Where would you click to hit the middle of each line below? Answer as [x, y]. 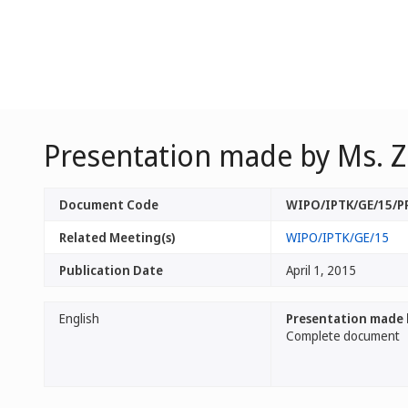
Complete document [343, 336]
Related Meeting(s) [117, 237]
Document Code [109, 204]
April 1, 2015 [321, 270]
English [79, 318]
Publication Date [111, 270]
